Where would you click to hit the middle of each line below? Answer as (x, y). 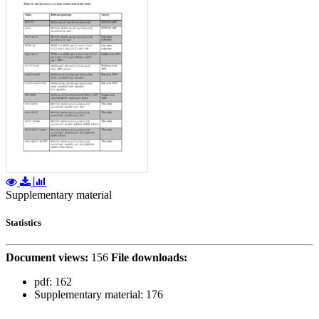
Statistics (23, 222)
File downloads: (149, 257)
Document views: (47, 257)
